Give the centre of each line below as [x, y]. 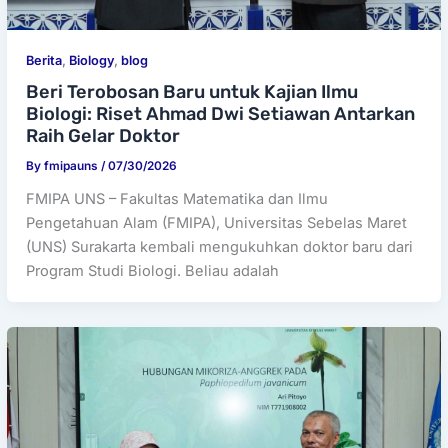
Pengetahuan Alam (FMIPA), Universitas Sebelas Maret [217, 222]
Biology [92, 60]
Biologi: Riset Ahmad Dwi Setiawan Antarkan [221, 113]
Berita [44, 60]
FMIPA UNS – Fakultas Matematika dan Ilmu [177, 198]
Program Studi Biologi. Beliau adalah [153, 270]
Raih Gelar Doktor [103, 135]
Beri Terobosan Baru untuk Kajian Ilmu [192, 91]
